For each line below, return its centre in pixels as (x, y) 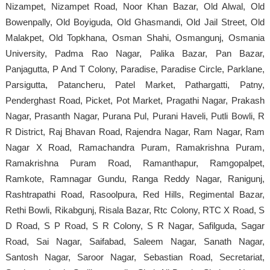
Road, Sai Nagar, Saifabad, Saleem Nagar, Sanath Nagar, (135, 241)
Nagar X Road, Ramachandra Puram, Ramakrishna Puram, (135, 147)
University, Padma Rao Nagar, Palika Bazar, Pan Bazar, (135, 53)
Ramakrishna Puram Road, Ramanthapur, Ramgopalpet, (135, 163)
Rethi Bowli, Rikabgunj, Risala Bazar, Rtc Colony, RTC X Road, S (135, 210)
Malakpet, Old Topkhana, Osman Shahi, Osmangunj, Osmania (135, 37)
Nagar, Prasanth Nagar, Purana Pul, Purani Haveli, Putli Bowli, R (135, 116)
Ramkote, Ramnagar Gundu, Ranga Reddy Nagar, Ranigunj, (135, 178)
